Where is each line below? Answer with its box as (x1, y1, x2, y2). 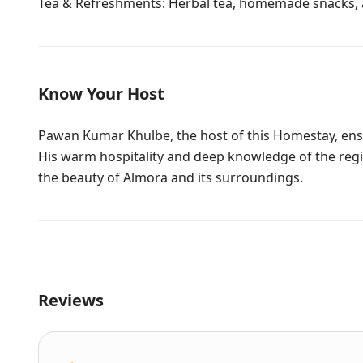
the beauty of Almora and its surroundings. (38, 169, 303, 186)
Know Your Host (38, 83, 164, 105)
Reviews (38, 289, 104, 311)
